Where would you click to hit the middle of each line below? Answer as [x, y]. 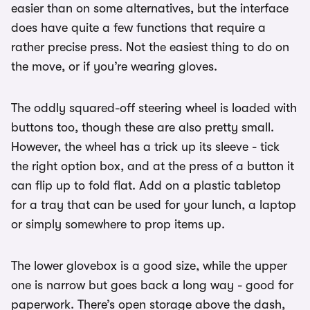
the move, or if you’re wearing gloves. [114, 66]
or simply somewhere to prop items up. [118, 224]
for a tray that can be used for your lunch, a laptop [154, 204]
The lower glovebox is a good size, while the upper [149, 265]
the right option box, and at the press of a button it [153, 166]
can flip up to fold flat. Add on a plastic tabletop [146, 185]
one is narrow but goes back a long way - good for [152, 285]
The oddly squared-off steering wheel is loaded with [154, 108]
